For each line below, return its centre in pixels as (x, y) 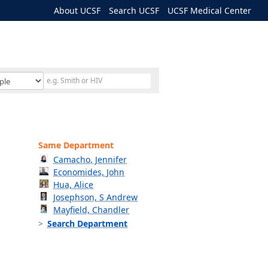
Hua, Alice (74, 185)
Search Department (87, 223)
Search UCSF (134, 10)
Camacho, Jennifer (90, 159)
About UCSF (77, 10)
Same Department (76, 145)
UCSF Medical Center (209, 10)
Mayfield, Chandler (92, 210)
